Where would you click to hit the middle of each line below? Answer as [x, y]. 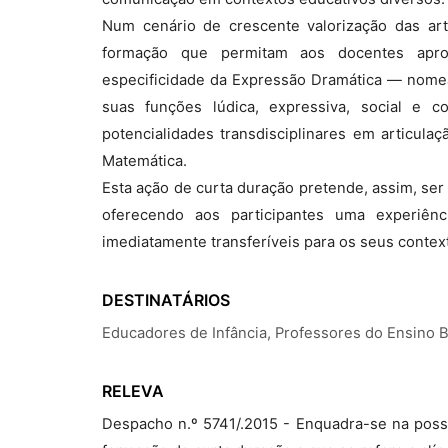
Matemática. [144, 161]
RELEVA [133, 391]
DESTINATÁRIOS [166, 300]
